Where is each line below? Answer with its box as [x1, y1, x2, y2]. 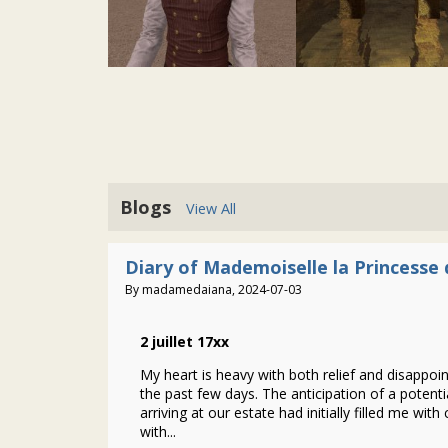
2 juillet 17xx [140, 332, 229, 351]
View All [186, 199, 236, 218]
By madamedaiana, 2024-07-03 [125, 281, 302, 298]
